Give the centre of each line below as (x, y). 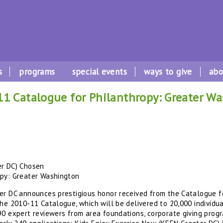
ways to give (168, 72)
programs (37, 72)
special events (100, 72)
